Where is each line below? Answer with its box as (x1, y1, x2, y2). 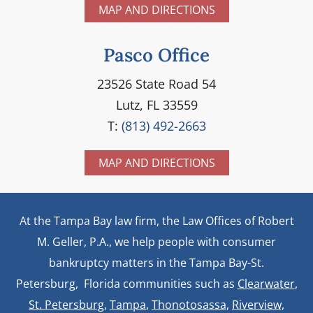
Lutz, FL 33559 (115, 96, 198, 113)
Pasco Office (103, 43, 210, 66)
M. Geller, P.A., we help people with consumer (37, 233, 276, 249)
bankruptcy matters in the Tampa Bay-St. (49, 254, 264, 270)
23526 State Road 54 (97, 75, 216, 92)
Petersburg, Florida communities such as (15, 275, 238, 291)
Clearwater (237, 275, 295, 291)
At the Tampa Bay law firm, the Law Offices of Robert (19, 212, 294, 228)
